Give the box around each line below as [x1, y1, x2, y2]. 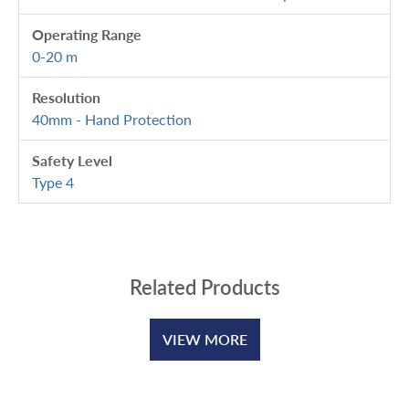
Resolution [32, 88, 100, 106]
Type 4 [32, 173, 74, 191]
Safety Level [32, 151, 112, 169]
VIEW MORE [162, 330, 247, 348]
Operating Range [32, 25, 142, 43]
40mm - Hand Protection [32, 110, 192, 128]
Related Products [129, 274, 280, 299]
